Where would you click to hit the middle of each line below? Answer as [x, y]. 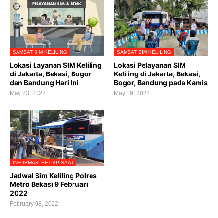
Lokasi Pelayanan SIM [150, 65]
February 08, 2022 [34, 204]
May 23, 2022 [28, 93]
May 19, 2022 [132, 93]
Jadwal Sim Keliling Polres [53, 175]
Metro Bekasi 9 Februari [49, 184]
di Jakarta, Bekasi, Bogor [51, 74]
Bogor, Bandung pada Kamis [161, 82]
